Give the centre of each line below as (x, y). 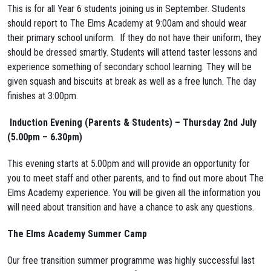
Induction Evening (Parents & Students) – (96, 123)
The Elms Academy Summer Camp (77, 234)
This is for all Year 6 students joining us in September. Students (126, 9)
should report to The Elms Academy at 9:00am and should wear (127, 24)
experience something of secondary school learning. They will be (129, 67)
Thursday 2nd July (220, 123)
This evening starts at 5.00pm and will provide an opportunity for (129, 164)
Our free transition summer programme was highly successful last (131, 261)
